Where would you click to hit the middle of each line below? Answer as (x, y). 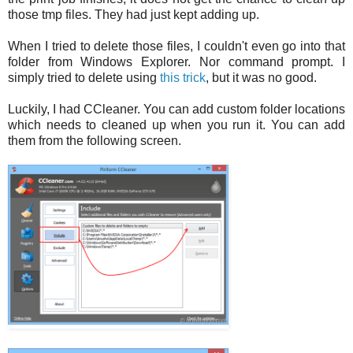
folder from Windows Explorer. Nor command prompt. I (176, 61)
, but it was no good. (261, 77)
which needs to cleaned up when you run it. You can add (176, 124)
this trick (183, 77)
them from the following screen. (95, 140)
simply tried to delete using (84, 77)
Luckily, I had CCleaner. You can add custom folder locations (176, 109)
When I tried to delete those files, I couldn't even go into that (176, 46)
